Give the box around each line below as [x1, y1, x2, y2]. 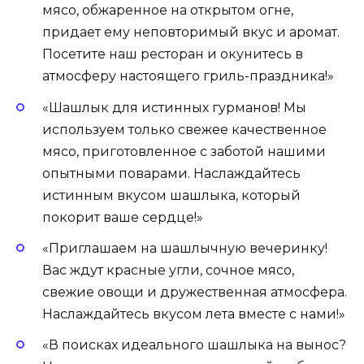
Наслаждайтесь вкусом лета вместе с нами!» [42, 305, 345, 322]
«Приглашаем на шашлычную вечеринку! [42, 240, 327, 256]
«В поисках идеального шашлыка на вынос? [42, 337, 346, 353]
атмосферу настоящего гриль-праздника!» [42, 68, 334, 84]
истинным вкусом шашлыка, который [42, 187, 301, 203]
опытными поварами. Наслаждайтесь [42, 165, 301, 181]
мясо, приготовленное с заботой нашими [42, 143, 326, 159]
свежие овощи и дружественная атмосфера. [42, 284, 347, 300]
